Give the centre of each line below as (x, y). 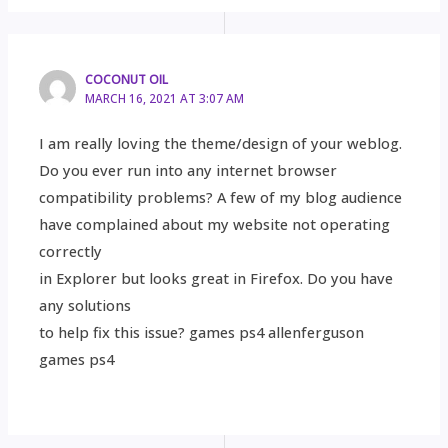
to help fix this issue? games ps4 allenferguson (202, 332)
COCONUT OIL (127, 79)
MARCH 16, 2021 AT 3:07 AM (165, 98)
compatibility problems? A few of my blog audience (221, 197)
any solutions (85, 305)
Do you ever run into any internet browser (188, 170)
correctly (71, 251)
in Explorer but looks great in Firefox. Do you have (216, 278)
